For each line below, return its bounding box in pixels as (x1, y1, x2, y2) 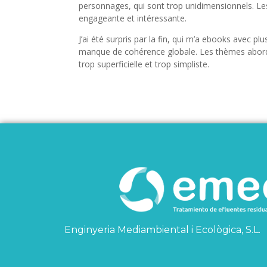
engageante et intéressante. (79, 13, 187, 24)
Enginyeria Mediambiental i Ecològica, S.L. (64, 224, 260, 236)
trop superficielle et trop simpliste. (79, 58, 209, 70)
